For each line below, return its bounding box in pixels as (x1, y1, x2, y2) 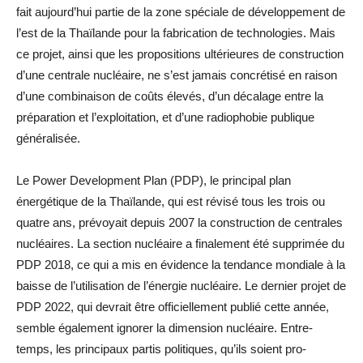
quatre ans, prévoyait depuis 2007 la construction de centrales (16, 215, 343, 229)
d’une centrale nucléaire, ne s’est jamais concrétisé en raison (16, 67, 337, 82)
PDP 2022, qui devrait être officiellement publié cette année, (16, 299, 329, 314)
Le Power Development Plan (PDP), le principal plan (16, 173, 291, 187)
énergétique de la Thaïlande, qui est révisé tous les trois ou (16, 194, 325, 208)
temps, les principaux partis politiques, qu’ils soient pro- (16, 341, 306, 356)
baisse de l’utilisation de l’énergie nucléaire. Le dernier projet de (16, 278, 346, 293)
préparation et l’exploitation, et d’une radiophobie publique (16, 109, 314, 124)
